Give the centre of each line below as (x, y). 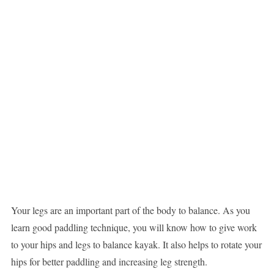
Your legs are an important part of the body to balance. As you (130, 210)
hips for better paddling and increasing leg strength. (109, 262)
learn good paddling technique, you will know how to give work (134, 228)
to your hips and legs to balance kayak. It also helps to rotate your (136, 245)
